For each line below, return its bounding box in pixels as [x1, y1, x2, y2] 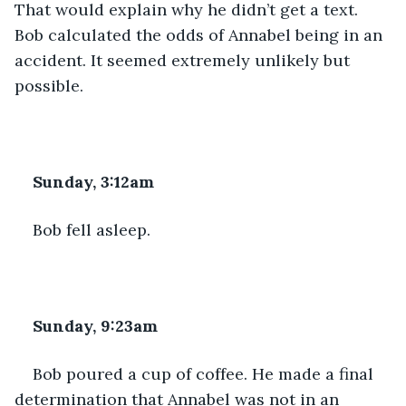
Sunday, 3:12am [33, 170, 154, 192]
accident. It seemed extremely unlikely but [14, 49, 354, 71]
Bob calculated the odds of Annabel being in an [14, 24, 387, 45]
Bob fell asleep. [33, 218, 150, 240]
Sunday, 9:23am [33, 314, 158, 336]
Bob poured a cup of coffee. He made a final [33, 362, 378, 384]
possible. [14, 74, 83, 96]
